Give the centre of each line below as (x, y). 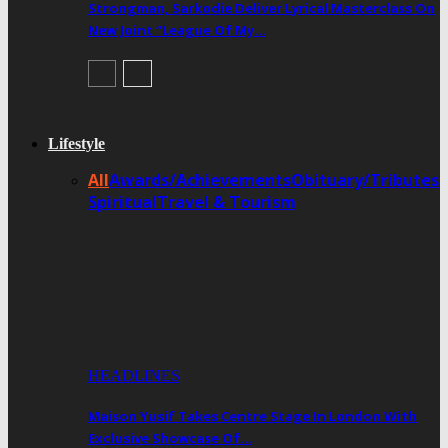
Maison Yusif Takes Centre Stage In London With (252, 416)
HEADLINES (134, 376)
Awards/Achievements (200, 180)
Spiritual (122, 202)
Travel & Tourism (226, 202)
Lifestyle (76, 144)
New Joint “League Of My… (177, 30)
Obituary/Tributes (365, 180)
